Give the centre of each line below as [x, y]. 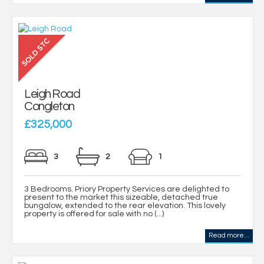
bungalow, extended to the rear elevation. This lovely [125, 205]
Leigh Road [52, 94]
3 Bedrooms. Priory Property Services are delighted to [127, 189]
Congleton [49, 106]
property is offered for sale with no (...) [94, 214]
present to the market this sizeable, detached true [121, 197]
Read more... [229, 235]
